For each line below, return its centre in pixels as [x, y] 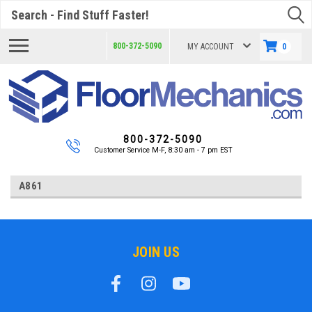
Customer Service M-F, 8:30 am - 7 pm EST [163, 150]
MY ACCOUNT [211, 47]
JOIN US [156, 252]
